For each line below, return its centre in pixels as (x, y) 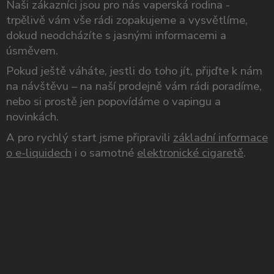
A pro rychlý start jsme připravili (90, 138)
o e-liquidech (39, 153)
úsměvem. (32, 50)
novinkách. (32, 117)
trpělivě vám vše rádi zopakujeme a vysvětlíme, (127, 20)
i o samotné (104, 153)
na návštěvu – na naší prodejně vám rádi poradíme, (134, 87)
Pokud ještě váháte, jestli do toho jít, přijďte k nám (134, 71)
